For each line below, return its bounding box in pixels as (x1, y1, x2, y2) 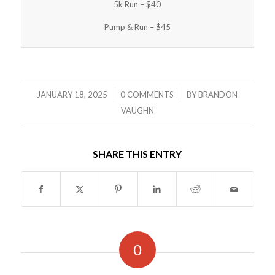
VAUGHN (120, 105, 154, 115)
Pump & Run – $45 (104, 21, 171, 32)
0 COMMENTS (120, 89, 174, 99)
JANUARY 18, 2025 (37, 89, 108, 99)
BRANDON (198, 89, 238, 99)
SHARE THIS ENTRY (93, 147, 182, 160)
